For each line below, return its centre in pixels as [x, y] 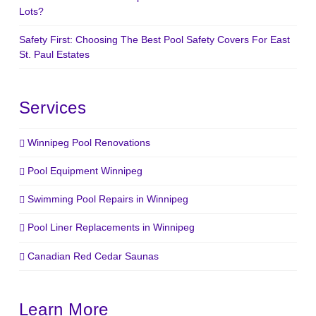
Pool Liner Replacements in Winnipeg [111, 227]
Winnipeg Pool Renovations [89, 142]
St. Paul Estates [54, 55]
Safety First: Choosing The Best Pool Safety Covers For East [154, 40]
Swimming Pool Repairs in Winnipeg [108, 199]
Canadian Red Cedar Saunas [93, 256]
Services [53, 108]
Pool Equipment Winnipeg [85, 171]
